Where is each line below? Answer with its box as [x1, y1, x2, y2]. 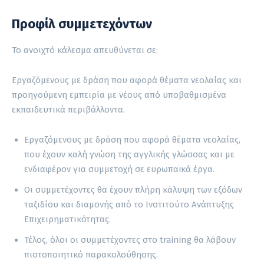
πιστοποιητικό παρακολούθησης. [24, 249, 158, 260]
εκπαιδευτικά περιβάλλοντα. [12, 104, 125, 115]
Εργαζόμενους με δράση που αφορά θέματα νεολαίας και [12, 74, 242, 85]
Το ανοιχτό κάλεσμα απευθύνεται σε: [12, 44, 158, 55]
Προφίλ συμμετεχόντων [12, 15, 152, 32]
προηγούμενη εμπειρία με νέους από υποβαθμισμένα [12, 89, 226, 100]
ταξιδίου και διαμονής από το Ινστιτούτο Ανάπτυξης [24, 199, 234, 210]
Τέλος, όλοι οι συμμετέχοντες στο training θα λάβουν [24, 234, 236, 245]
